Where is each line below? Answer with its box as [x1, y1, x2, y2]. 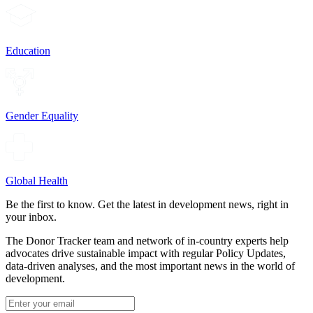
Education [6, 44, 50, 57]
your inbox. [6, 210, 57, 223]
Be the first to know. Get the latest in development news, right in [6, 198, 289, 210]
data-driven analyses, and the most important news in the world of [6, 259, 295, 272]
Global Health [6, 174, 68, 187]
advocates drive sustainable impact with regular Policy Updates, [6, 247, 286, 259]
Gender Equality [6, 110, 78, 122]
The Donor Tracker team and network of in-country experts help [6, 234, 289, 247]
